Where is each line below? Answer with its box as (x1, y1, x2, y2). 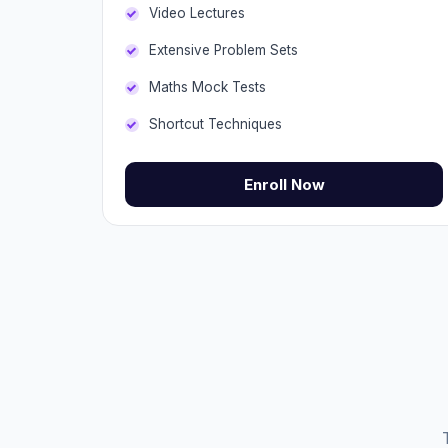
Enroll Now (243, 175, 325, 194)
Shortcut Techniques (149, 116, 282, 132)
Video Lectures (149, 5, 245, 21)
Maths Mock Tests (149, 79, 266, 95)
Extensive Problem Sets (149, 42, 298, 58)
